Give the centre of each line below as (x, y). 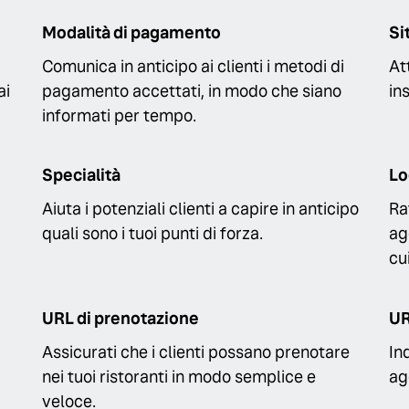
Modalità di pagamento (131, 32)
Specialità (81, 175)
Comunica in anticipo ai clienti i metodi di (193, 66)
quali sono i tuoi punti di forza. (152, 234)
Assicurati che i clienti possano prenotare (196, 351)
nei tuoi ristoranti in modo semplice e (179, 376)
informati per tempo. (119, 115)
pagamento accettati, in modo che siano (192, 90)
